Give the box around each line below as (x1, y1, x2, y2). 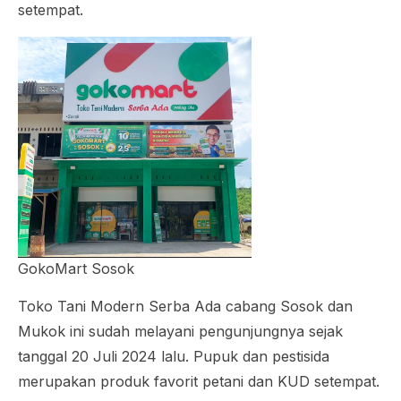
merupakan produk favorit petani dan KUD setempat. (18, 372, 380, 391)
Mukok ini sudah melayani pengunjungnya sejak (18, 322, 343, 341)
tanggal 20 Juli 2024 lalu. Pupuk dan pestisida (18, 347, 329, 366)
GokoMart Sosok (18, 260, 134, 278)
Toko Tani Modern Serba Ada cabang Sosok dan (18, 297, 353, 316)
